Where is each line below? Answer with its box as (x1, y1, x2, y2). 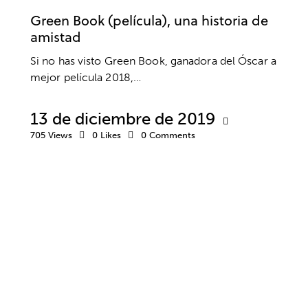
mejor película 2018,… (30, 71, 142, 85)
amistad (30, 26, 81, 47)
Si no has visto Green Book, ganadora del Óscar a (30, 54, 276, 68)
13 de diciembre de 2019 (30, 109, 215, 129)
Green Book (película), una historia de (30, 10, 268, 30)
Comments (148, 130, 195, 141)
